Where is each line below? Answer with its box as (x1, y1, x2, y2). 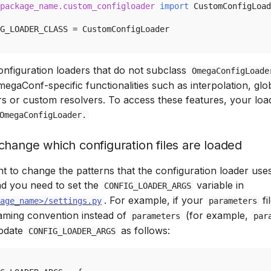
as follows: (118, 224, 170, 237)
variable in (194, 179, 244, 191)
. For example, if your (104, 194, 206, 206)
